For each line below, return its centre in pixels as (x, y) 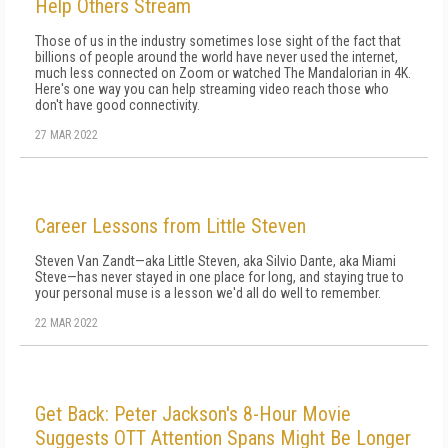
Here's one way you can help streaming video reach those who (212, 89)
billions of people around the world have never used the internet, (216, 57)
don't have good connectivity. (117, 105)
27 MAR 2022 (66, 135)
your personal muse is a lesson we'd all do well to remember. (208, 293)
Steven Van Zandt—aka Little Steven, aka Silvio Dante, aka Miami (215, 261)
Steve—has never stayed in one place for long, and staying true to (219, 277)
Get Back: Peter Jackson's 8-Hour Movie (193, 414)
